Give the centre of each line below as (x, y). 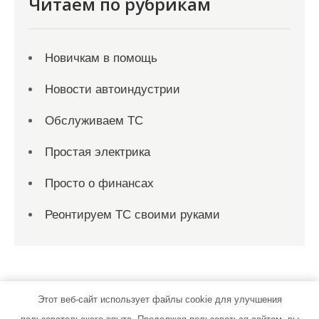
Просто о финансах (99, 183)
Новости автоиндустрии (113, 89)
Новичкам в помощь (101, 58)
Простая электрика (98, 152)
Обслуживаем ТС (94, 121)
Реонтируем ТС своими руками (132, 215)
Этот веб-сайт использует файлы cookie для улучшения (159, 299)
